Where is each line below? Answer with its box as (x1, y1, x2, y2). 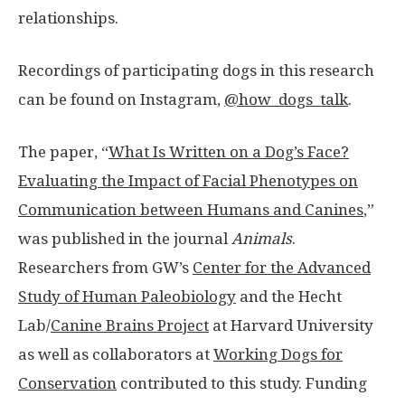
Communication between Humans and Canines (18, 200, 363, 219)
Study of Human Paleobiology (18, 287, 236, 306)
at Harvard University (209, 316, 373, 334)
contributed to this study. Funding (117, 373, 367, 392)
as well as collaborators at (18, 344, 213, 363)
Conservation (18, 373, 117, 392)
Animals (231, 229, 292, 248)
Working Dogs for (213, 344, 343, 363)
